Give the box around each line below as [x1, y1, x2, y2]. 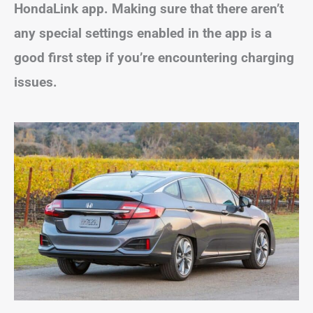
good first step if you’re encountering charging [14, 49, 294, 66]
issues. [14, 73, 57, 90]
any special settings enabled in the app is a [14, 24, 272, 41]
